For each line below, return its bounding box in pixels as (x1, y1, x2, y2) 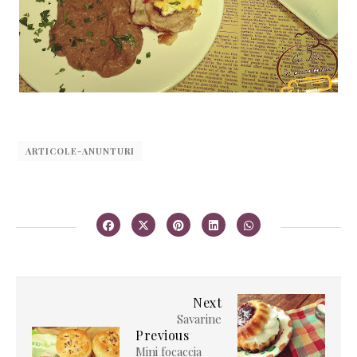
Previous (135, 327, 189, 344)
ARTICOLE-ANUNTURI (25, 145, 135, 158)
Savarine (177, 311, 222, 328)
